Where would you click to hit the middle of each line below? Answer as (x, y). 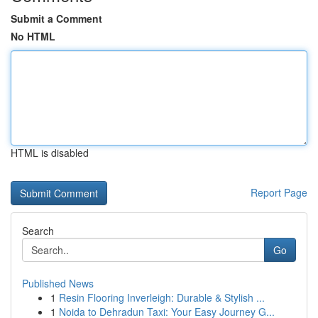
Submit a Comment (56, 18)
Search (38, 231)
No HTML (33, 36)
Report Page (279, 192)
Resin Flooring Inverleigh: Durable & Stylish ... (162, 297)
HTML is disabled (50, 153)
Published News (58, 283)
